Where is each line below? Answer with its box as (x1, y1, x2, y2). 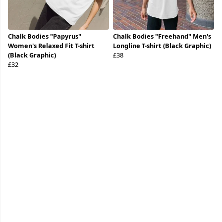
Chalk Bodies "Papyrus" (8, 32, 81, 41)
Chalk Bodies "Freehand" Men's (113, 32, 211, 41)
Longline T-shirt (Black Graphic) (113, 41, 211, 51)
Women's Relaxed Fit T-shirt (8, 41, 95, 51)
